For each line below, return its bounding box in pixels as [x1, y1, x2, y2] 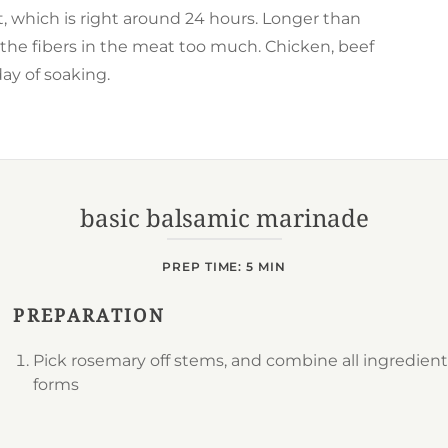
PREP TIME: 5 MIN [162, 259, 286, 274]
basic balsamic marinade [79, 201, 369, 234]
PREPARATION [13, 303, 165, 327]
